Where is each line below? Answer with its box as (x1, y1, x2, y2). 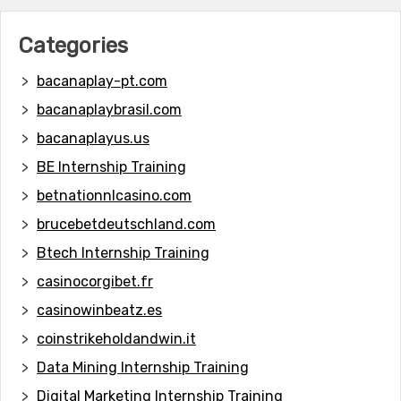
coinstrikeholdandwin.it (37, 329, 196, 347)
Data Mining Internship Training (37, 358, 249, 376)
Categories (19, 32, 128, 58)
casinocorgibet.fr (37, 272, 153, 290)
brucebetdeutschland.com (37, 215, 216, 233)
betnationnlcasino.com (37, 186, 192, 204)
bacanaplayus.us (37, 129, 149, 147)
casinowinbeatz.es (37, 301, 162, 319)
